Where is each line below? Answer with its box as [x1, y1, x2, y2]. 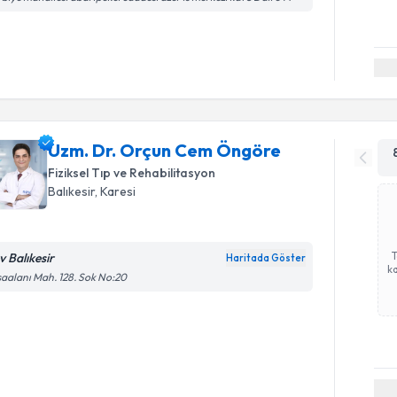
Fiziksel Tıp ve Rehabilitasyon [48, 164, 216, 181]
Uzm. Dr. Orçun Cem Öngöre [48, 138, 282, 161]
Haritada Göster [226, 251, 307, 264]
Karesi [100, 183, 136, 199]
